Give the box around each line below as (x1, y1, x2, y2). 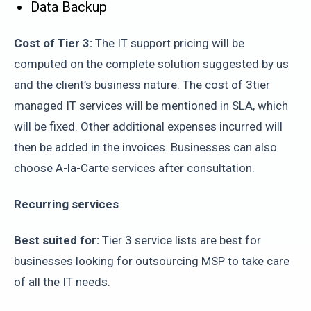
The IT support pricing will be (92, 36, 244, 50)
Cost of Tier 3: (14, 36, 92, 50)
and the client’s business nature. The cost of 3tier (14, 78, 270, 92)
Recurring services (14, 197, 119, 211)
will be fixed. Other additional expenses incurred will (14, 119, 283, 133)
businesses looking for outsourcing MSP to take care (14, 254, 289, 268)
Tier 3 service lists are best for (99, 233, 261, 247)
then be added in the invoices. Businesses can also (14, 140, 277, 154)
